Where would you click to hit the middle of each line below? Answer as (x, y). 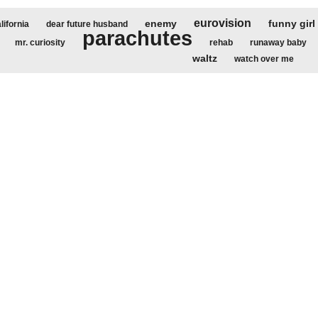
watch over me (264, 59)
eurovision (222, 23)
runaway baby (278, 43)
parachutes (137, 38)
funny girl (291, 23)
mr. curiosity (40, 43)
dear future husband (87, 24)
